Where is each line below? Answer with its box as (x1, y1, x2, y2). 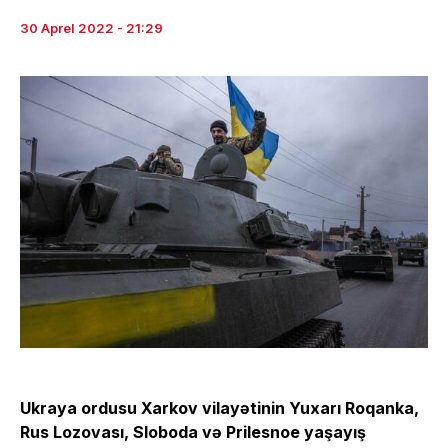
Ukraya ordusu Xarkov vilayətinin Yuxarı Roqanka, (20, 397, 419, 418)
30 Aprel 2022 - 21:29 (20, 19, 163, 36)
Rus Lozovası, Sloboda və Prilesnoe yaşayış (20, 421, 366, 442)
